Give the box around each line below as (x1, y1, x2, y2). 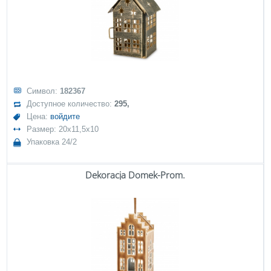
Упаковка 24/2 (27, 137, 77, 146)
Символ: (27, 87, 60, 96)
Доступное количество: (27, 99, 115, 108)
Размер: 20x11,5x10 (27, 125, 99, 134)
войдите (50, 112, 80, 121)
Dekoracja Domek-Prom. (85, 169, 185, 181)
